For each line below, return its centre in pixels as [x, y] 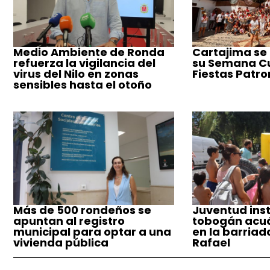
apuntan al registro [69, 221]
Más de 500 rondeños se [82, 210]
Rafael [211, 243]
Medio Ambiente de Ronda [89, 52]
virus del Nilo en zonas [76, 74]
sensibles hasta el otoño [83, 84]
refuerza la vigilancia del [84, 63]
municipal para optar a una [92, 232]
